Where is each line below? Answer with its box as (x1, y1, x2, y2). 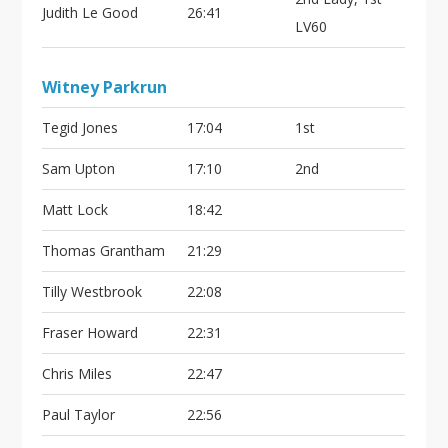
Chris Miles (42, 364, 113, 383)
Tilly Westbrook (42, 282, 143, 301)
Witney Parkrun (42, 76, 168, 98)
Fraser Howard (42, 323, 139, 342)
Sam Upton (42, 159, 116, 178)
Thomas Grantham (42, 241, 166, 260)
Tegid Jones (42, 118, 119, 137)
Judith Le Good (42, 3, 139, 22)
